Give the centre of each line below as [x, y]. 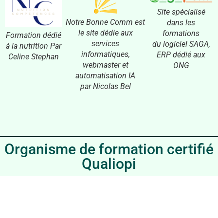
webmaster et [105, 65]
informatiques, [105, 54]
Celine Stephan [33, 56]
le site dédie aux [105, 33]
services [106, 43]
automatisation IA [106, 75]
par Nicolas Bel [105, 86]
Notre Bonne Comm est [106, 22]
